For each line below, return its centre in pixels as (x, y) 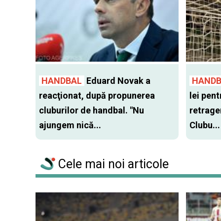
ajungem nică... (70, 125)
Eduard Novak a (117, 81)
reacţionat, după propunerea (97, 96)
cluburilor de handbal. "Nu (92, 110)
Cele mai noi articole (112, 164)
